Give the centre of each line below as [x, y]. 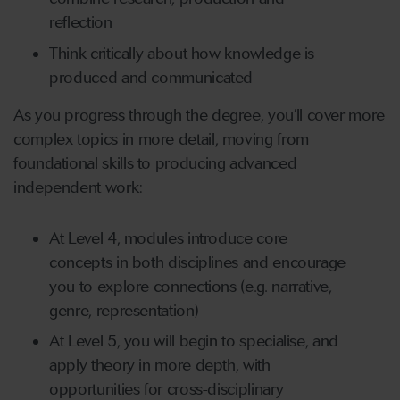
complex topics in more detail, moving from [161, 139]
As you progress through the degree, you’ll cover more [199, 115]
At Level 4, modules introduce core [168, 238]
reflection [81, 23]
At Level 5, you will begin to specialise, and [194, 342]
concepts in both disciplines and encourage [198, 262]
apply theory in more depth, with [160, 366]
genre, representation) [124, 310]
